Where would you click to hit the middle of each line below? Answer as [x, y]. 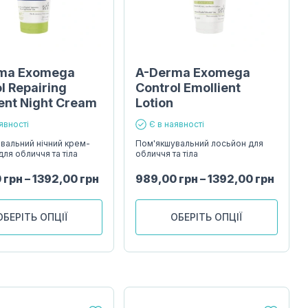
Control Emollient [188, 87]
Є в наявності [176, 124]
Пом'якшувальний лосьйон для [199, 143]
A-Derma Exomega [192, 72]
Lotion [154, 102]
